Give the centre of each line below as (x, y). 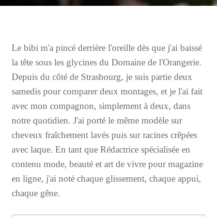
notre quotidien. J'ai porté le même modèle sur (97, 121)
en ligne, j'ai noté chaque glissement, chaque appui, (106, 179)
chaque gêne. (36, 193)
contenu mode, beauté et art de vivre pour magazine (107, 164)
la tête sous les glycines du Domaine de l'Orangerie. (107, 62)
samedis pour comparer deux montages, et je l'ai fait (107, 92)
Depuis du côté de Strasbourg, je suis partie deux (102, 77)
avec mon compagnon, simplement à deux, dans (101, 106)
